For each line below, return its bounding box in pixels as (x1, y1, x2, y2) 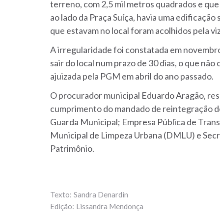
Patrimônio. (50, 143, 94, 154)
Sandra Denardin (74, 190, 128, 199)
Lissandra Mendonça (76, 202, 143, 211)
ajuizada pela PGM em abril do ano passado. (50, 71, 214, 82)
